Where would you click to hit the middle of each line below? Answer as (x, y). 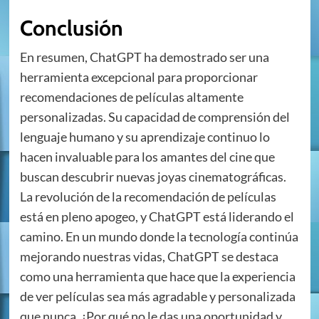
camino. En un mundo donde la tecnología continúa (159, 237)
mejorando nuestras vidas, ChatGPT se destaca (149, 257)
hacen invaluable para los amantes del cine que (147, 157)
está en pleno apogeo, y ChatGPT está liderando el (157, 217)
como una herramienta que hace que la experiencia (157, 277)
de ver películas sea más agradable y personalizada (157, 297)
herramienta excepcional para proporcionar (138, 77)
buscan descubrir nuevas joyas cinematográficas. (153, 177)
